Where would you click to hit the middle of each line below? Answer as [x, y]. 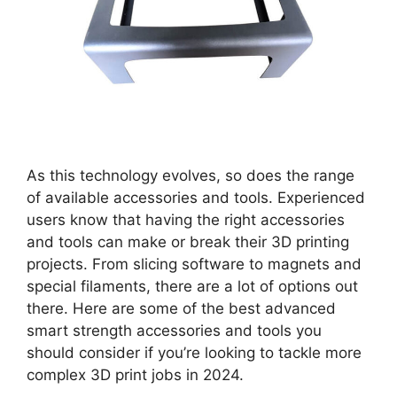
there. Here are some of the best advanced [181, 308]
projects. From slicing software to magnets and [194, 264]
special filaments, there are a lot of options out [192, 286]
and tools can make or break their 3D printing [188, 241]
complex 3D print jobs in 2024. [135, 374]
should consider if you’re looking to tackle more [194, 352]
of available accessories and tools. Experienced [196, 197]
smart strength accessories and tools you [174, 330]
